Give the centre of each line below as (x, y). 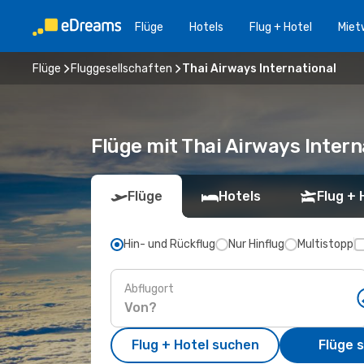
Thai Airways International (259, 68)
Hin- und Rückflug (169, 244)
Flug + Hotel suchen (195, 345)
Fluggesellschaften (121, 68)
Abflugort (149, 288)
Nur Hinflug (256, 244)
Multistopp (325, 244)
